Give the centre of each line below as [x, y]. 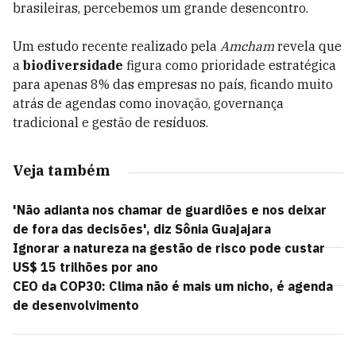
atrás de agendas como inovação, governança [148, 103]
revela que [308, 46]
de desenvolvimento [76, 305]
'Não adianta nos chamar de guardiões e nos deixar [170, 210]
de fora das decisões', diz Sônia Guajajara [142, 229]
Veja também [61, 170]
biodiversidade [73, 65]
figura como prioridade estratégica [230, 65]
